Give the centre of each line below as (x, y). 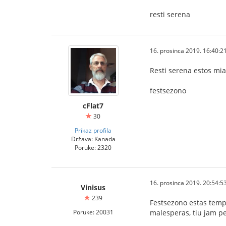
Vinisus (93, 187)
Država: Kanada (93, 139)
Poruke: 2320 (93, 147)
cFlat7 (93, 106)
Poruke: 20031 (93, 212)
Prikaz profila (93, 130)
